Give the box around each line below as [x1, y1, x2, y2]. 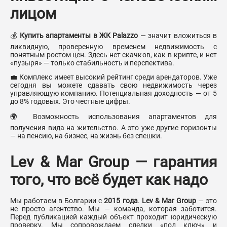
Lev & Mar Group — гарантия [10, 153, 217, 171]
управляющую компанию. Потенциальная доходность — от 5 [10, 89, 217, 98]
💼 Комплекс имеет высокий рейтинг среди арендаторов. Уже [10, 73, 217, 82]
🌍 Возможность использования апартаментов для [10, 112, 217, 121]
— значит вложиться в [138, 31, 217, 40]
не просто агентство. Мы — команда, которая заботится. [10, 205, 217, 213]
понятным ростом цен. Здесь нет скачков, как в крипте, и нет [10, 51, 217, 59]
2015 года [104, 197, 138, 205]
